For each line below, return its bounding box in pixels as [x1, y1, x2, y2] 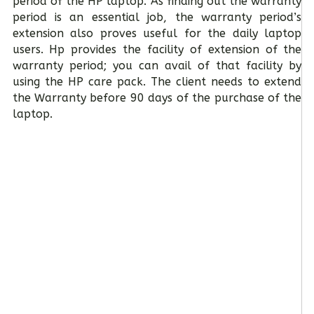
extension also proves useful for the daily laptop [12, 27, 302, 41]
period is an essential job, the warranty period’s [12, 11, 302, 25]
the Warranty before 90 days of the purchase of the [12, 91, 302, 105]
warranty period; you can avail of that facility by [12, 59, 302, 73]
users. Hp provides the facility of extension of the [12, 43, 302, 57]
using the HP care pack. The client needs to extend [12, 75, 302, 89]
